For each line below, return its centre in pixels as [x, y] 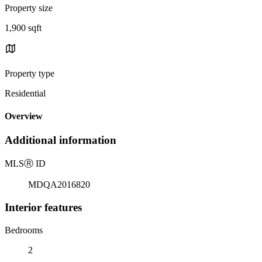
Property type [30, 73]
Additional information [61, 140]
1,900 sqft [23, 27]
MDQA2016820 [59, 185]
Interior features [43, 207]
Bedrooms [24, 230]
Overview [24, 116]
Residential [25, 93]
